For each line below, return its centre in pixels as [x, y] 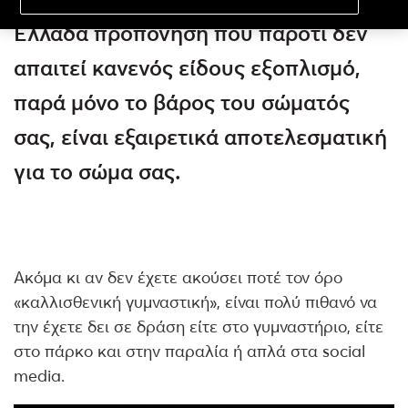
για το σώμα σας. [97, 172]
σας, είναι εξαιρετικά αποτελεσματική [200, 137]
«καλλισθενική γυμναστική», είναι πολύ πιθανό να [195, 302]
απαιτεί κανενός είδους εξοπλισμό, [187, 68]
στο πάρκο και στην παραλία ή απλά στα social [189, 351]
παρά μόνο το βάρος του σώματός [182, 102]
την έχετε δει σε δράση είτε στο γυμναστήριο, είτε [199, 326]
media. [39, 376]
